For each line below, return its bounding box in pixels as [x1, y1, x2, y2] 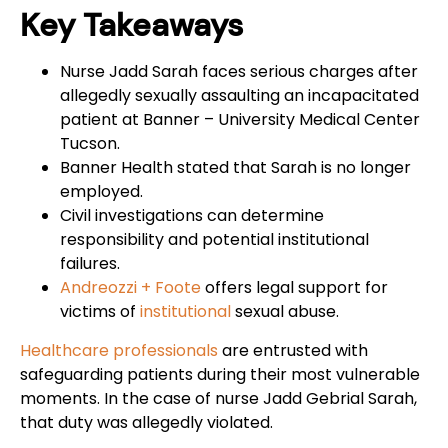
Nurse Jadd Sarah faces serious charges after [60, 60, 418, 84]
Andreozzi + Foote [60, 276, 201, 300]
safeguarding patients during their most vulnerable [20, 362, 420, 386]
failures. [60, 252, 120, 276]
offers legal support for [201, 276, 388, 300]
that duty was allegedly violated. [20, 410, 273, 434]
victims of [60, 300, 140, 324]
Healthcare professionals [20, 338, 218, 362]
